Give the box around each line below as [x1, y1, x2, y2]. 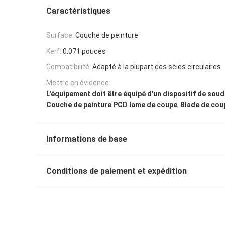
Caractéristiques [46, 6, 110, 16]
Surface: [46, 31, 74, 39]
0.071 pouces [63, 47, 106, 55]
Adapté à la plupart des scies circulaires [92, 63, 221, 71]
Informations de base [46, 134, 127, 144]
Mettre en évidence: [46, 79, 110, 87]
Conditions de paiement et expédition [46, 166, 187, 176]
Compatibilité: [46, 63, 91, 71]
